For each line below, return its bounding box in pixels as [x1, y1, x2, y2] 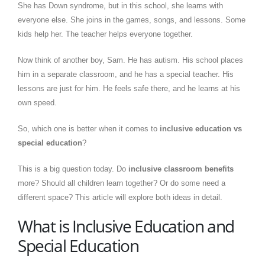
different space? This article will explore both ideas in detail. [18, 192, 222, 202]
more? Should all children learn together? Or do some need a [18, 178, 225, 188]
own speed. [18, 98, 57, 107]
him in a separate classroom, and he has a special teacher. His [18, 69, 234, 79]
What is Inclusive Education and [18, 214, 234, 237]
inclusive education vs [160, 124, 242, 133]
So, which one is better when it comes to [18, 124, 160, 133]
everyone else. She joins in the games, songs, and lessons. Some [18, 15, 245, 24]
